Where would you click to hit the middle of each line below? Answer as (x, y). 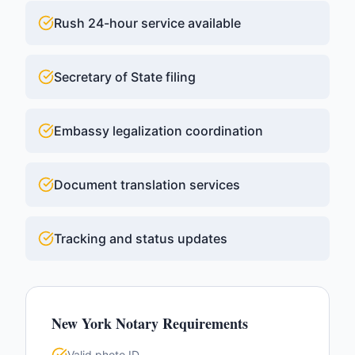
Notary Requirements (180, 323)
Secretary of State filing (125, 77)
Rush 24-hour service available (147, 23)
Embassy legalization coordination (158, 131)
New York (82, 323)
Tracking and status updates (141, 239)
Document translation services (147, 185)
